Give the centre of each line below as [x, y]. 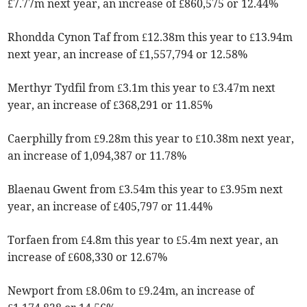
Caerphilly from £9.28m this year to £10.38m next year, [151, 138]
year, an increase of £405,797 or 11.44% [110, 206]
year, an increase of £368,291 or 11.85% [110, 105]
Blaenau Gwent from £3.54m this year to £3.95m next [146, 189]
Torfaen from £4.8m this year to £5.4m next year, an [143, 240]
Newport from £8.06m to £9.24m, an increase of [131, 290]
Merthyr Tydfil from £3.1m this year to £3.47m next [142, 87]
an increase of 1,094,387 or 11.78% [97, 155]
